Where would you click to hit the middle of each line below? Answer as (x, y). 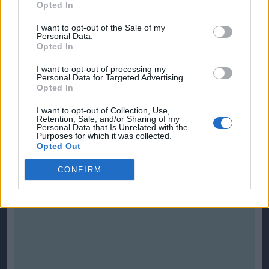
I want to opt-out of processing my (101, 69)
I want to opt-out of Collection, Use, (103, 110)
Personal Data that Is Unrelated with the (112, 127)
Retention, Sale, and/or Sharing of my (108, 119)
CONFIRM (80, 169)
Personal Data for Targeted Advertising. (111, 77)
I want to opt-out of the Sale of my (101, 28)
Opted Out (59, 146)
